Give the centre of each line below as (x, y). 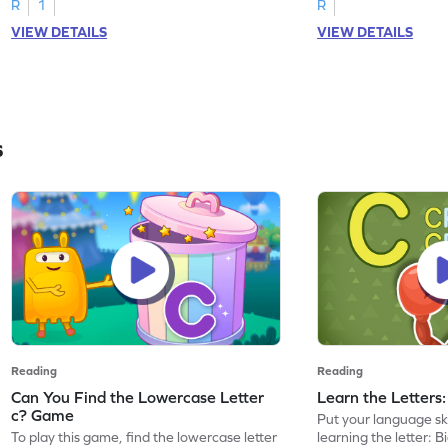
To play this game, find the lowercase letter (144, 436)
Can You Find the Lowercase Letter (138, 396)
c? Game (43, 414)
